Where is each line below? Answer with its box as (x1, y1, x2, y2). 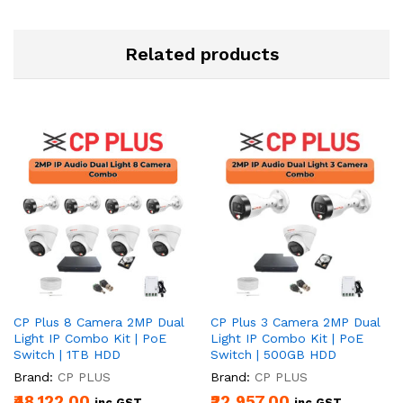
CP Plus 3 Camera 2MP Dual (210, 314, 381, 329)
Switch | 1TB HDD (13, 346, 121, 362)
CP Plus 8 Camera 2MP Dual (13, 314, 184, 329)
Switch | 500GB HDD (210, 346, 336, 362)
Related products (124, 42, 279, 65)
